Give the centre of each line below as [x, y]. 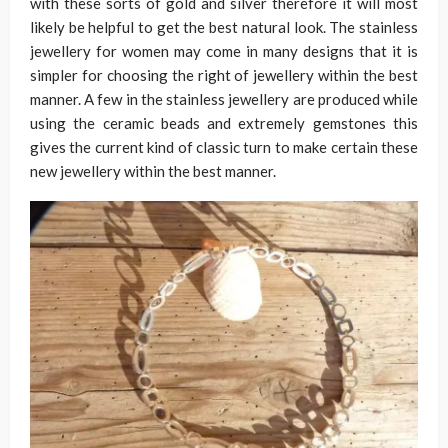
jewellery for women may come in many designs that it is [224, 51]
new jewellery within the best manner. [153, 171]
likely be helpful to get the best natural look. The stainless [224, 27]
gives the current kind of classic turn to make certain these [224, 147]
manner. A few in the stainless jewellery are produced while [224, 99]
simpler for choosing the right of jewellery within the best [224, 75]
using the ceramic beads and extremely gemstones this [224, 123]
